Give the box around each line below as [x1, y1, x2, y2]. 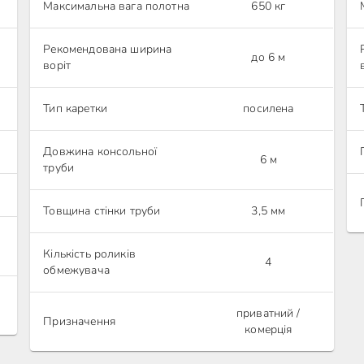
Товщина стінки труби [43, 203, 161, 219]
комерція [245, 322, 292, 337]
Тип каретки [43, 101, 107, 116]
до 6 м [251, 50, 286, 65]
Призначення [43, 314, 115, 329]
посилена [243, 101, 294, 116]
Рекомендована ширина [43, 41, 172, 57]
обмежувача [43, 262, 110, 278]
